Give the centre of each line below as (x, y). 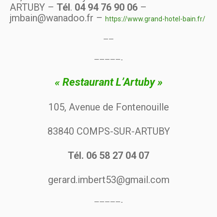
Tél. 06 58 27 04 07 (108, 156)
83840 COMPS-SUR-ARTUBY (108, 132)
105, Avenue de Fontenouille (108, 107)
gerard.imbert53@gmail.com (108, 180)
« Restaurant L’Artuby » (108, 82)
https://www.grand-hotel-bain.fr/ (155, 19)
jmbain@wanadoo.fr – (57, 18)
